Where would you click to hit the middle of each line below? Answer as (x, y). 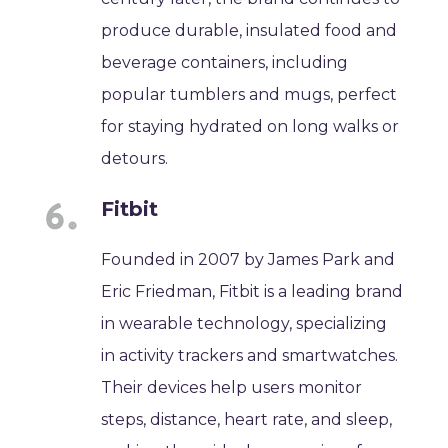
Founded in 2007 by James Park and (248, 259)
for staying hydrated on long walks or (250, 126)
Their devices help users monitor (232, 387)
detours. (135, 158)
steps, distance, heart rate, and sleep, (247, 419)
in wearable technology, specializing (244, 323)
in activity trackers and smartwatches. (250, 355)
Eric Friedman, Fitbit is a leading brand (252, 291)
